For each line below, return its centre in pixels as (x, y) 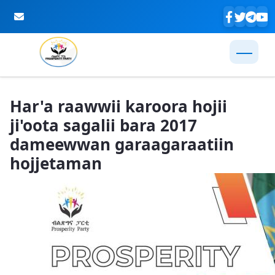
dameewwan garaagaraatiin (122, 144)
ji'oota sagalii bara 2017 (103, 125)
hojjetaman (56, 163)
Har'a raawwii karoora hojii (118, 106)
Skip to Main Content (53, 88)
